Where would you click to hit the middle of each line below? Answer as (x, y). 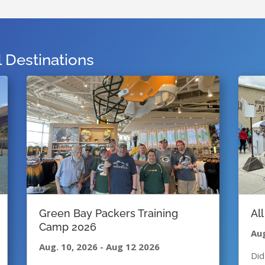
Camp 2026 (67, 227)
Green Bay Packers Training (108, 214)
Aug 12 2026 (131, 247)
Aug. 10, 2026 (69, 247)
